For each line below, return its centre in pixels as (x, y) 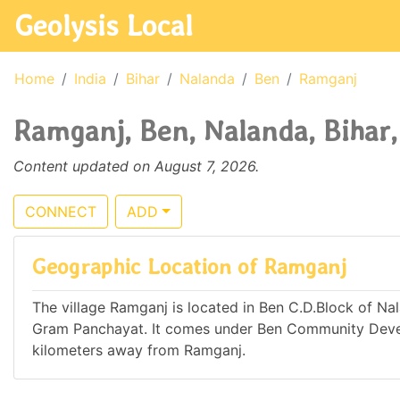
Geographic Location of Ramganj (189, 267)
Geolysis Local (104, 25)
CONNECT (61, 212)
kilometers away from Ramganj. (139, 350)
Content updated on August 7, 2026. (136, 166)
